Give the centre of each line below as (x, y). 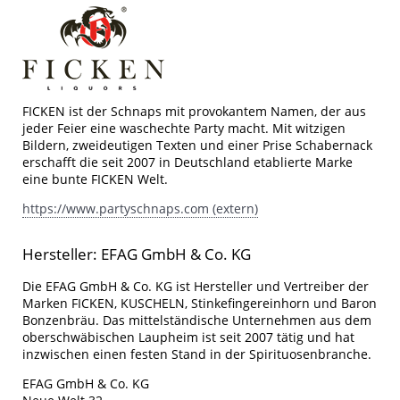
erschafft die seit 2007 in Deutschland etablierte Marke (187, 162)
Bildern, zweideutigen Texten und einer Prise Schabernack (197, 146)
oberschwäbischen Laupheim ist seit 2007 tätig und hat (188, 337)
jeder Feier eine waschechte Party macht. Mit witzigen (184, 129)
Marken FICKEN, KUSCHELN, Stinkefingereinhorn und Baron (200, 304)
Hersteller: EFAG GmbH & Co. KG (137, 254)
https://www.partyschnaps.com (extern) (140, 209)
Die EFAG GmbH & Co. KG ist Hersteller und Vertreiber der (196, 287)
